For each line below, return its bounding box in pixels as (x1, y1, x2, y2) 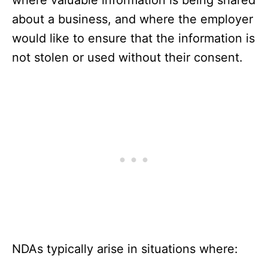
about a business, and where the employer (12, 12, 253, 27)
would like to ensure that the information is (12, 31, 255, 46)
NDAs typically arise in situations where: (12, 242, 238, 257)
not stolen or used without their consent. (12, 50, 243, 65)
